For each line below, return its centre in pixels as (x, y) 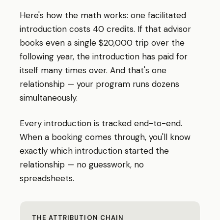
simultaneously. (49, 98)
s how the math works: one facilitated (113, 15)
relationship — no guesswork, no (82, 165)
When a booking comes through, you (91, 137)
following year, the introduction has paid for (104, 56)
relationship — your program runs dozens (99, 84)
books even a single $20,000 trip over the (102, 43)
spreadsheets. (47, 178)
